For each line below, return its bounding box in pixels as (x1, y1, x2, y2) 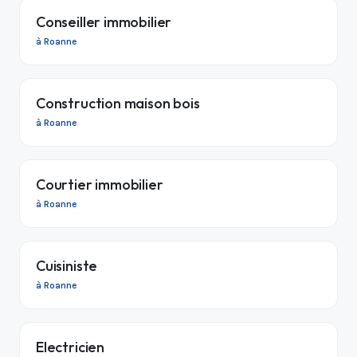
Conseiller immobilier (36, 12, 172, 31)
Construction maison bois (36, 93, 200, 112)
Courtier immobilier (36, 175, 163, 194)
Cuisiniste (36, 256, 98, 275)
